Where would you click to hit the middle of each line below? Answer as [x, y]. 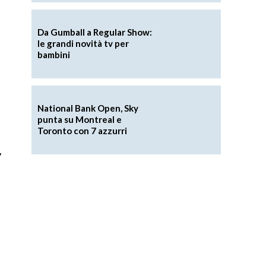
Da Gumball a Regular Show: [94, 32]
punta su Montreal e [79, 120]
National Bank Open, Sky [88, 108]
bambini [53, 55]
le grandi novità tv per [83, 44]
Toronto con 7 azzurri [82, 131]
